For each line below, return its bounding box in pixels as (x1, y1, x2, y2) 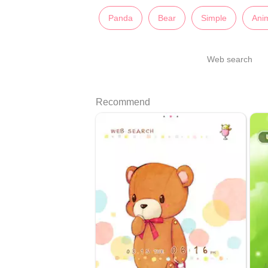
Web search (207, 54, 252, 65)
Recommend (96, 97, 150, 108)
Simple (201, 13, 227, 23)
